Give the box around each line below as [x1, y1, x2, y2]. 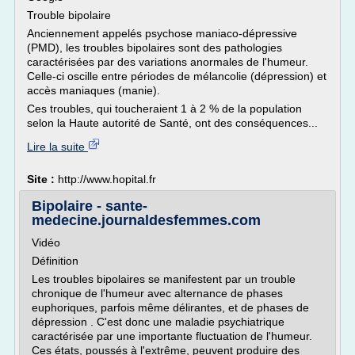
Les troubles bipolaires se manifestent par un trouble [32, 273, 296, 285]
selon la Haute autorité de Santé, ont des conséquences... [27, 116, 318, 129]
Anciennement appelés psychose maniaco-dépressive [27, 27, 297, 40]
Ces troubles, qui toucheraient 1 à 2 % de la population [27, 102, 302, 115]
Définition [32, 254, 78, 267]
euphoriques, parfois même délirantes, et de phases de [32, 301, 309, 314]
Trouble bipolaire [27, 9, 111, 21]
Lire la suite [27, 140, 88, 153]
